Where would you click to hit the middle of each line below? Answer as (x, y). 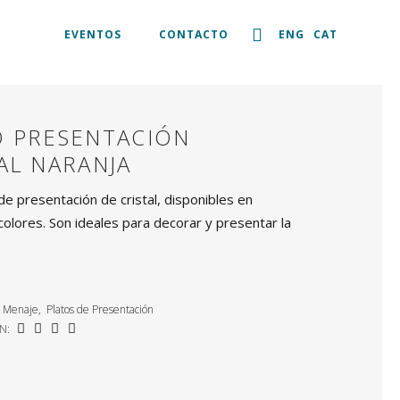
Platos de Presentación (100, 309)
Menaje (21, 309)
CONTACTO (193, 34)
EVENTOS (92, 34)
